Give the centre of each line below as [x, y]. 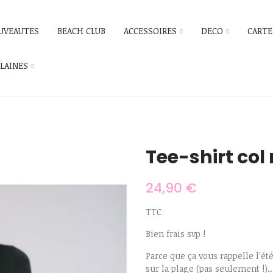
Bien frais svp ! [175, 234]
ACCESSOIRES [150, 31]
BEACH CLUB [81, 31]
